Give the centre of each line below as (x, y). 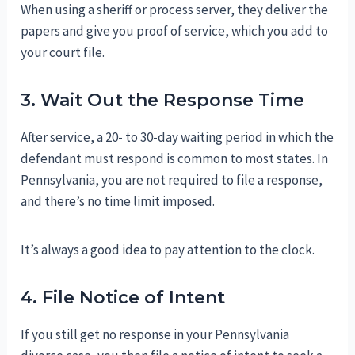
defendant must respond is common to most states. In (175, 159)
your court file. (63, 53)
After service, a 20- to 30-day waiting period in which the (177, 137)
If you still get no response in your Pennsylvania (155, 335)
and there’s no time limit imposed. (118, 202)
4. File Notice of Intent (123, 298)
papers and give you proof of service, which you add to (175, 31)
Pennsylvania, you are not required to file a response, (172, 180)
